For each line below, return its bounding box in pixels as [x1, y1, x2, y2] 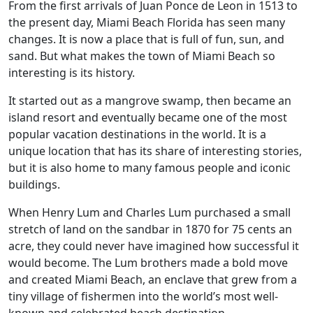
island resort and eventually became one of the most [8, 110, 287, 125]
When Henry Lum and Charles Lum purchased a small [8, 205, 291, 220]
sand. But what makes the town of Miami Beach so [8, 48, 275, 64]
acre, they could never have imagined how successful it [8, 238, 299, 254]
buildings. [8, 177, 60, 192]
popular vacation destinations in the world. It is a [8, 126, 266, 142]
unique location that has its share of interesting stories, [8, 143, 302, 159]
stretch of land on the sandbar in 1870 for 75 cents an [8, 221, 292, 237]
